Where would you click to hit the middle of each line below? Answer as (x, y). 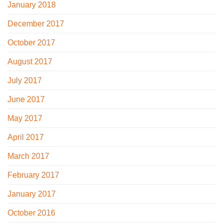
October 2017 (31, 42)
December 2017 (36, 23)
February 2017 (33, 175)
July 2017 (25, 80)
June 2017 (26, 99)
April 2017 (26, 137)
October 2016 (31, 213)
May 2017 (25, 118)
